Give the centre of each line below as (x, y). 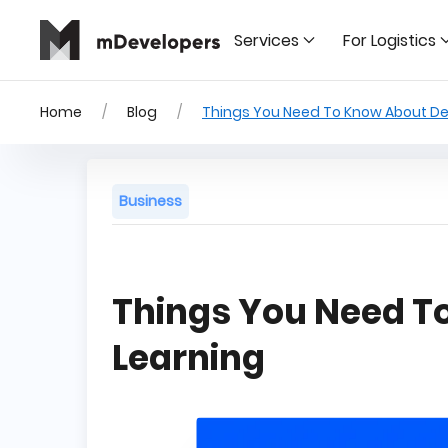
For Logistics (389, 40)
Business (150, 201)
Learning (188, 358)
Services (266, 40)
